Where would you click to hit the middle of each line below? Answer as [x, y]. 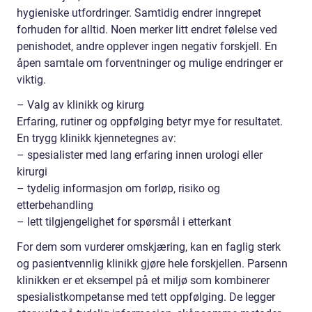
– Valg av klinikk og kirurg [80, 104]
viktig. [31, 79]
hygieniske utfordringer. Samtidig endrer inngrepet [139, 13]
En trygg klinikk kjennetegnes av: [96, 138]
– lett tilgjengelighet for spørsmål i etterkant [124, 221]
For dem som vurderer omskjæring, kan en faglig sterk [149, 247]
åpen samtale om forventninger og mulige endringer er [150, 63]
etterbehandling [55, 205]
